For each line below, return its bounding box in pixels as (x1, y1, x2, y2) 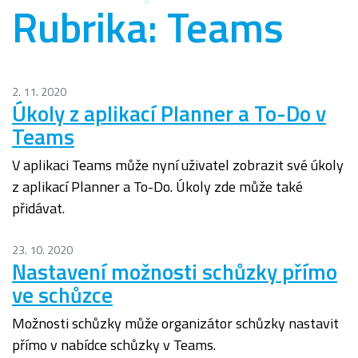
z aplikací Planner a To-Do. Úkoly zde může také (12, 176, 303, 198)
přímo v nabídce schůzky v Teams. (12, 334, 216, 356)
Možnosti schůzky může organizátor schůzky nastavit (12, 312, 339, 335)
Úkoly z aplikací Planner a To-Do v (12, 97, 326, 130)
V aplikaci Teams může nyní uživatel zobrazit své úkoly (12, 154, 344, 177)
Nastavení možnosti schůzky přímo (12, 255, 337, 288)
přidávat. (12, 197, 65, 220)
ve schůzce (12, 278, 113, 312)
